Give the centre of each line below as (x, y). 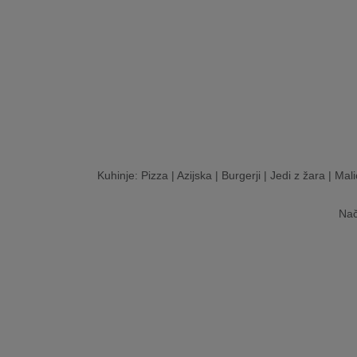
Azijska (194, 175)
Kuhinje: (119, 175)
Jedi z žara (298, 175)
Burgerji (241, 175)
